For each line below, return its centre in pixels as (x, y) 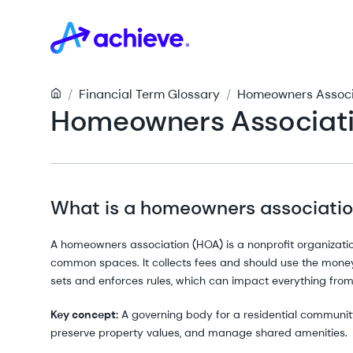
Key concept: (84, 314)
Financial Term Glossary (149, 94)
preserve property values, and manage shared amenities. (199, 333)
